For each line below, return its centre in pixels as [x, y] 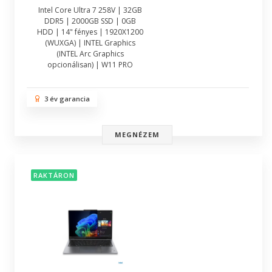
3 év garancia [65, 99]
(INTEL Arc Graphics [90, 54]
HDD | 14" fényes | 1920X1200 [90, 32]
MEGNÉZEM [137, 134]
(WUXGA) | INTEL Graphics [90, 43]
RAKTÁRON [54, 175]
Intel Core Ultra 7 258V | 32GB [90, 10]
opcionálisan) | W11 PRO [90, 65]
